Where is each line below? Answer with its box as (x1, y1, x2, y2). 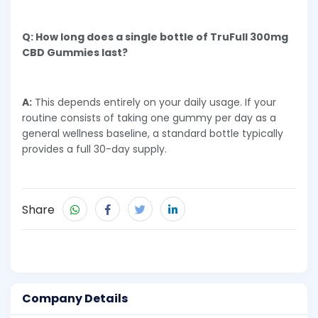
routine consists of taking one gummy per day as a (22, 110, 276, 125)
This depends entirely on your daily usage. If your (32, 94, 276, 109)
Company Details (22, 290, 128, 307)
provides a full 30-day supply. (22, 141, 167, 156)
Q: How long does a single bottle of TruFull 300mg (22, 29, 288, 44)
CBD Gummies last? (22, 45, 128, 60)
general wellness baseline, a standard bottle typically (22, 126, 283, 141)
